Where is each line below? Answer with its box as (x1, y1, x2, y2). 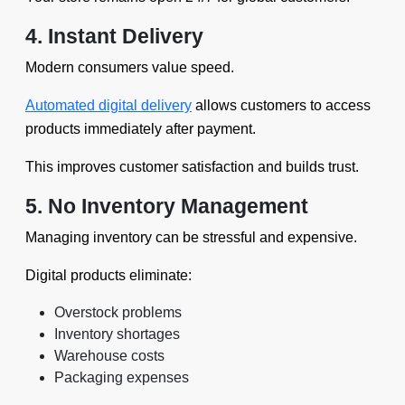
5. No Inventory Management (25, 194, 308, 218)
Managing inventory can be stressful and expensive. (25, 230, 357, 245)
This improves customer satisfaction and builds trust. (25, 159, 359, 174)
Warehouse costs (54, 348, 165, 363)
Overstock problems (54, 305, 182, 320)
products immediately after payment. (25, 121, 256, 137)
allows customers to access (192, 98, 374, 113)
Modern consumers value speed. (25, 60, 234, 75)
